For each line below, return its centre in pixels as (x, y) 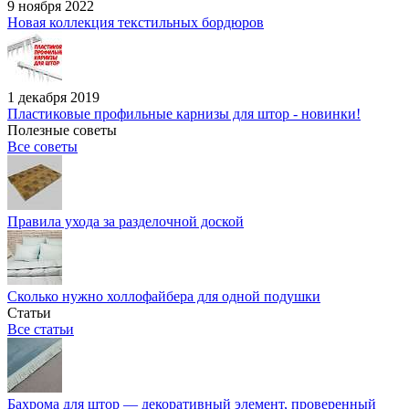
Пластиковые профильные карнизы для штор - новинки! (184, 114)
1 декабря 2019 (53, 97)
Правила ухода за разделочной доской (126, 221)
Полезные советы (62, 130)
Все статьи (41, 329)
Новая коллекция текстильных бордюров (136, 22)
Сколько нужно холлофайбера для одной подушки (164, 296)
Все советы (42, 147)
